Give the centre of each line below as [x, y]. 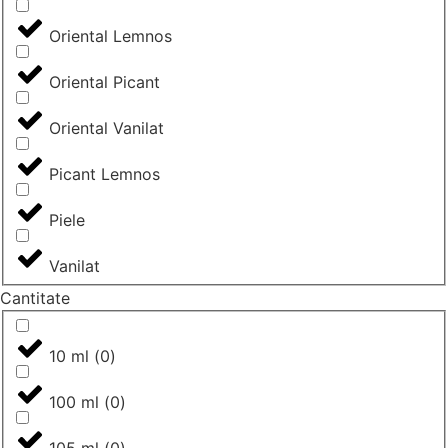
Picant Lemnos [104, 174]
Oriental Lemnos [110, 36]
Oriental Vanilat [106, 128]
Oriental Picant [104, 82]
